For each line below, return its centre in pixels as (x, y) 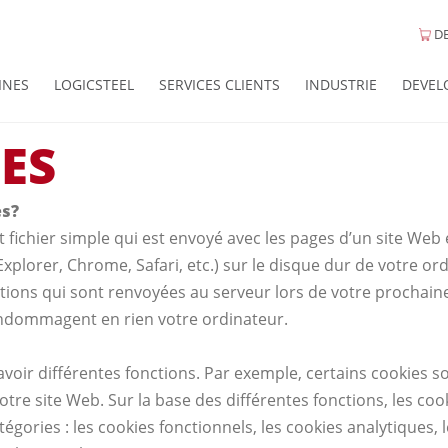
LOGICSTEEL (94, 84)
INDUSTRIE (341, 84)
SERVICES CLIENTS (219, 84)
